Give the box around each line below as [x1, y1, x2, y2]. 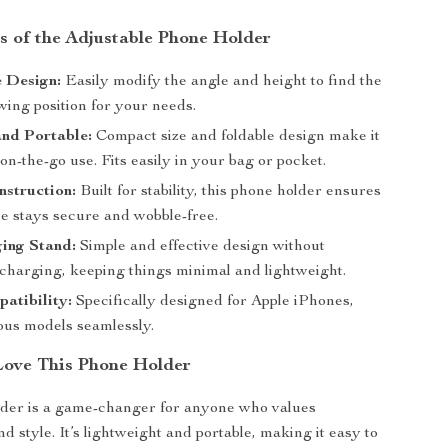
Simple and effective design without [76, 239, 326, 255]
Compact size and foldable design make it [92, 129, 381, 145]
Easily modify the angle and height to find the [61, 74, 383, 90]
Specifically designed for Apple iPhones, [72, 294, 355, 310]
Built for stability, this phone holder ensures [76, 184, 382, 200]
